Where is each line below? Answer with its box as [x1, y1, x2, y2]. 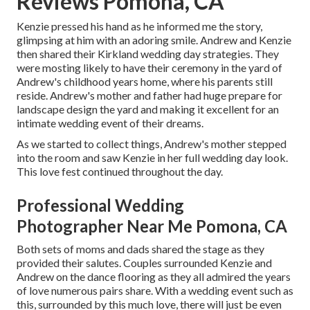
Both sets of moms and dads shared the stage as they [17, 242, 264, 256]
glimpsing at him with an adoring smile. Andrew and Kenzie [17, 33, 291, 47]
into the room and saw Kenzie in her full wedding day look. [17, 151, 288, 165]
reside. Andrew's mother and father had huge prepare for [17, 89, 282, 102]
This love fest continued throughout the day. [17, 165, 223, 179]
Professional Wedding [17, 195, 184, 216]
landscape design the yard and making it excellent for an [17, 102, 279, 116]
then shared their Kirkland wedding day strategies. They [17, 47, 279, 61]
